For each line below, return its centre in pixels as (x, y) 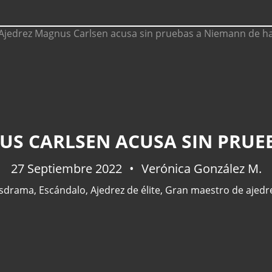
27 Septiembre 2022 (68, 168)
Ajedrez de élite (125, 190)
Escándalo (62, 190)
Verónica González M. (200, 168)
